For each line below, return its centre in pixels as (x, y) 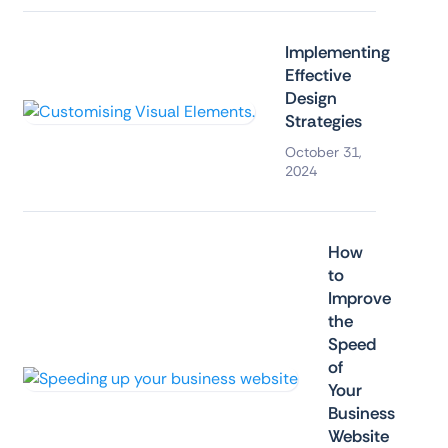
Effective (317, 75)
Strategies (323, 121)
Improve (359, 298)
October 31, (322, 152)
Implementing (337, 52)
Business (361, 413)
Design (310, 98)
